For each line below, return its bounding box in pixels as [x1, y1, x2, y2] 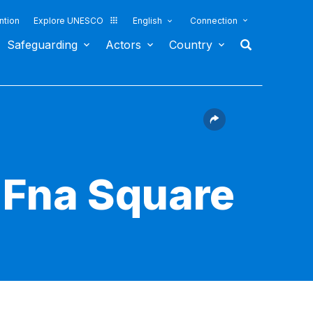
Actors [105, 38, 141, 52]
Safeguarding [7, 38, 78, 52]
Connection [190, 15, 238, 26]
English [133, 15, 162, 26]
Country [169, 38, 212, 52]
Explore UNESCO [34, 15, 103, 26]
